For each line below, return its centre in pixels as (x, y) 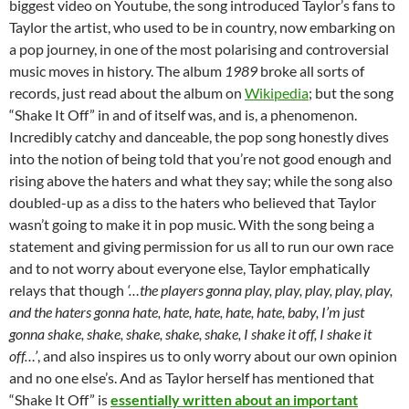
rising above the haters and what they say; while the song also (201, 181)
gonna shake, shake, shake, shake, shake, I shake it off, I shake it (190, 334)
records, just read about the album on (127, 93)
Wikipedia (277, 93)
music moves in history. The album (117, 71)
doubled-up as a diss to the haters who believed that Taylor (193, 203)
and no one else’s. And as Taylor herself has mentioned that (192, 378)
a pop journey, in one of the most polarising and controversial (199, 49)
